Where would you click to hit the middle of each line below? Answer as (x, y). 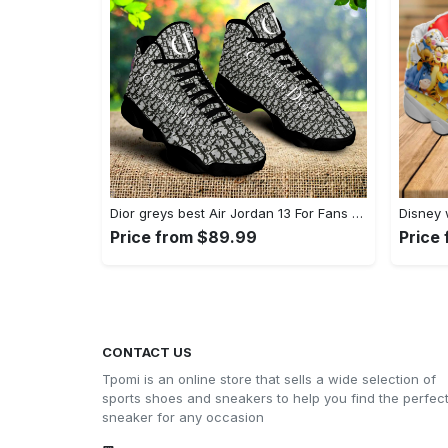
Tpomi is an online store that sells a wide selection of (269, 379)
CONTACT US (147, 352)
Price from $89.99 (183, 237)
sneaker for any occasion (183, 417)
